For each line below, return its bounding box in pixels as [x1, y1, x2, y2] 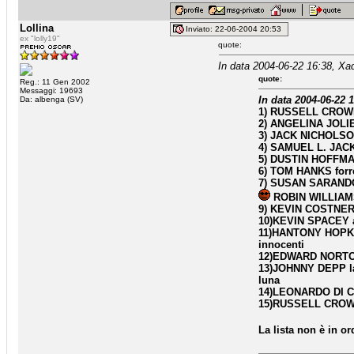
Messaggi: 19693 [20, 86, 83, 95]
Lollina [20, 22, 54, 34]
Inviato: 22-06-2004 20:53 [186, 24, 286, 34]
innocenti [258, 239, 304, 250]
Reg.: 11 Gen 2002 [20, 77, 90, 86]
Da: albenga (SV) [20, 95, 83, 104]
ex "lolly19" [20, 34, 60, 43]
